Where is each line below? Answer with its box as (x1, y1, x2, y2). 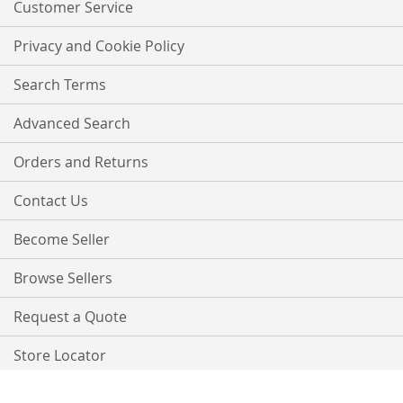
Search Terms (13, 75, 106, 94)
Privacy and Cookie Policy (13, 36, 184, 56)
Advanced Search (13, 113, 130, 133)
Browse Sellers (13, 268, 112, 288)
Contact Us (13, 191, 88, 210)
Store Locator (13, 345, 106, 365)
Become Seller (13, 229, 110, 249)
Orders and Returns (13, 152, 148, 172)
